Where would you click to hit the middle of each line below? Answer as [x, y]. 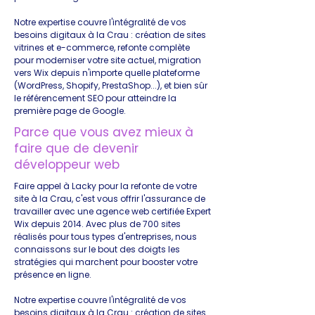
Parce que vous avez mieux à [104, 132]
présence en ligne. [53, 275]
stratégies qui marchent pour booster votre [106, 262]
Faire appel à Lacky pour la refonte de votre [105, 186]
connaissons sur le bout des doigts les [97, 249]
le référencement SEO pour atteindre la [95, 98]
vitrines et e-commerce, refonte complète [102, 47]
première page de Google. [70, 111]
